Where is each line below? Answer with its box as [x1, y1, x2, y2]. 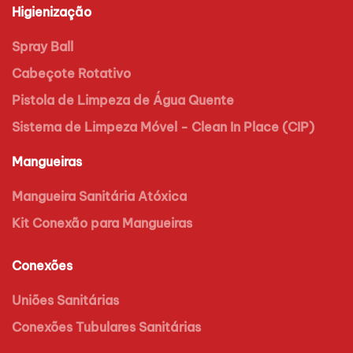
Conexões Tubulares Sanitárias [12, 319, 201, 335]
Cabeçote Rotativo [12, 65, 131, 81]
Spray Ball [12, 39, 73, 54]
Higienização [12, 4, 91, 20]
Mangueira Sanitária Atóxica [12, 188, 187, 204]
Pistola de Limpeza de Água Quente [12, 92, 234, 108]
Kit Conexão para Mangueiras [12, 215, 192, 231]
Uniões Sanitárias [12, 292, 119, 308]
